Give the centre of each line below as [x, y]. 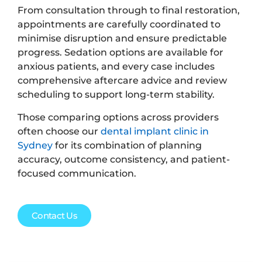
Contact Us [54, 215]
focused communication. [77, 173]
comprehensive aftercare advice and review [122, 81]
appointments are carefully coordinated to [119, 25]
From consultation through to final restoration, [129, 11]
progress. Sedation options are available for [120, 53]
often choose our [59, 131]
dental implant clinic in [155, 131]
